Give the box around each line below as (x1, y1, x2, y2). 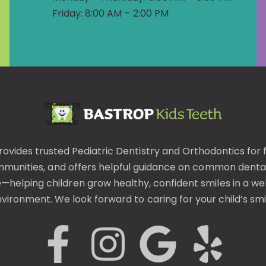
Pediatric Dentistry (72, 144, 160, 159)
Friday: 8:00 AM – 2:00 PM (52, 6, 169, 20)
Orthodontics (182, 144, 245, 159)
